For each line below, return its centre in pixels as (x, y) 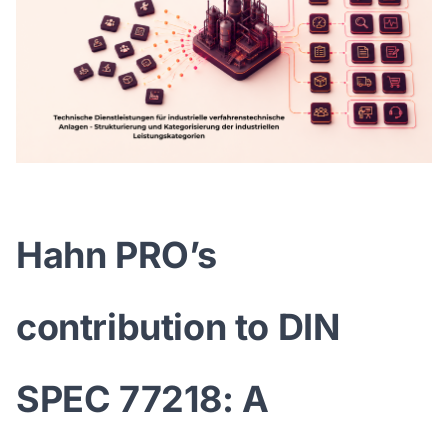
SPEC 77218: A (142, 399)
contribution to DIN (178, 327)
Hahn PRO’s (117, 255)
